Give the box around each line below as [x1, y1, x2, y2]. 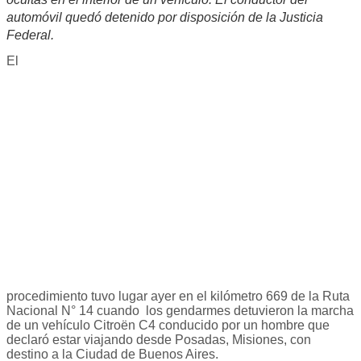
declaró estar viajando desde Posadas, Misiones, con [6, 333, 311, 347]
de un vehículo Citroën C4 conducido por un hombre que [6, 318, 330, 333]
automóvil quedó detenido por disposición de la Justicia [6, 10, 323, 25]
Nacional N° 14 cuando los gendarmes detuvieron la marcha [6, 304, 354, 318]
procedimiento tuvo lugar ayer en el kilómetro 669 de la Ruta [6, 289, 350, 304]
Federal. [6, 28, 54, 43]
